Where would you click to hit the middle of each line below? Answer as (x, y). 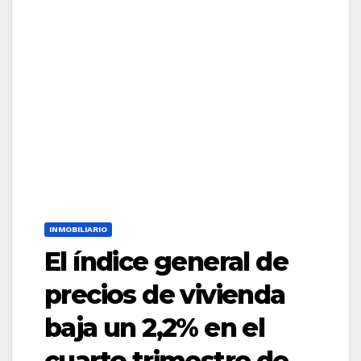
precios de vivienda (165, 295)
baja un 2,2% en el (155, 328)
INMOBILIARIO (78, 230)
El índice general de (166, 262)
